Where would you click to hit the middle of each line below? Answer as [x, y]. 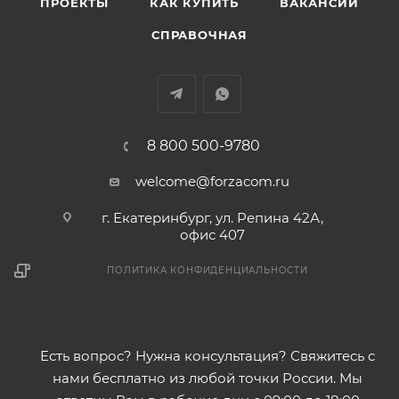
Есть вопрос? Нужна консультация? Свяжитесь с [208, 356]
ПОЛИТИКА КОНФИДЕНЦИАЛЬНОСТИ [208, 271]
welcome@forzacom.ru [212, 182]
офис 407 [212, 235]
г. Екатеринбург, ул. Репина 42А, [212, 218]
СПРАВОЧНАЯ [199, 35]
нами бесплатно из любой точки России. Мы [208, 379]
